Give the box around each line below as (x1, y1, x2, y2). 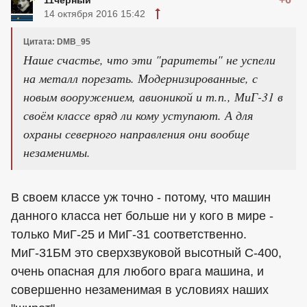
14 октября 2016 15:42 (44, 8, 145, 19)
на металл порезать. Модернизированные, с (23, 69, 258, 86)
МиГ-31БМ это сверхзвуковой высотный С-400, (11, 245, 282, 260)
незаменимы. (23, 143, 90, 160)
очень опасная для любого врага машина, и (11, 264, 264, 278)
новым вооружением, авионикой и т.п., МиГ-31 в (23, 88, 283, 105)
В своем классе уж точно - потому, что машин (11, 190, 271, 204)
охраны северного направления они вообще (23, 125, 249, 142)
